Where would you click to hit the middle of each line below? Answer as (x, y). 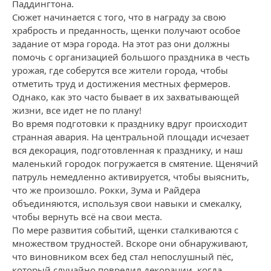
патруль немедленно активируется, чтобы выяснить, (131, 177)
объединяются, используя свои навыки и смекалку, (127, 203)
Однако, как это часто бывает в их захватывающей (126, 97)
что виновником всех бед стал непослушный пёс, (123, 256)
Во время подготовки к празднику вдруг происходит (130, 123)
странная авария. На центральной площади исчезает (131, 137)
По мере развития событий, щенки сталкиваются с (125, 230)
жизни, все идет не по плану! (77, 110)
